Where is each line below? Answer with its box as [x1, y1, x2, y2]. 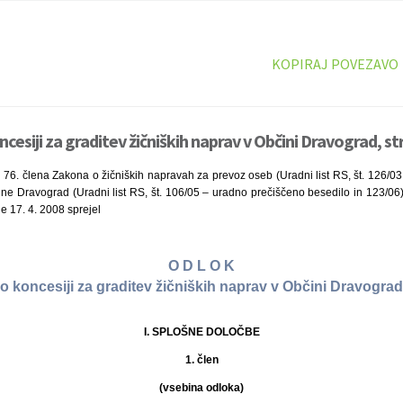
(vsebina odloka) [159, 381, 244, 394]
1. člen [184, 353, 219, 366]
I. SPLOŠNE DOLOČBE [143, 325, 260, 338]
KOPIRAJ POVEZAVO [271, 55, 399, 73]
